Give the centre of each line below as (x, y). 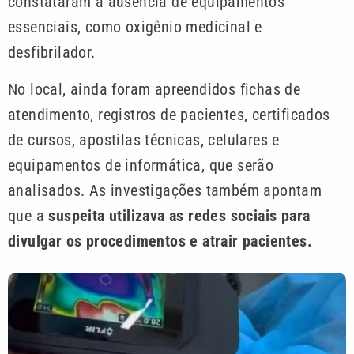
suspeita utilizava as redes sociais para (179, 215)
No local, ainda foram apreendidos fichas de (154, 89)
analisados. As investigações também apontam (165, 190)
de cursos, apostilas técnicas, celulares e (144, 139)
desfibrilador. (52, 53)
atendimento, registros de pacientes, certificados (169, 114)
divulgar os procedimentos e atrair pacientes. (160, 241)
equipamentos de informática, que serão (141, 165)
